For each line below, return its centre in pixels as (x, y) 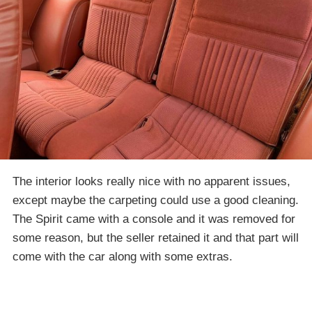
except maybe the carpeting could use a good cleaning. (156, 201)
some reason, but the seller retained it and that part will (156, 238)
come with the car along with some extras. (123, 257)
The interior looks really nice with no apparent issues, (151, 182)
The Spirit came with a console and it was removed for (154, 219)
